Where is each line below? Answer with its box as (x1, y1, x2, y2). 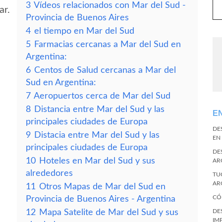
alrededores (26, 169, 73, 177)
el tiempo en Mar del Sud (34, 27, 134, 35)
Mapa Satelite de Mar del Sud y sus (39, 208, 178, 217)
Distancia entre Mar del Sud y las (34, 105, 165, 113)
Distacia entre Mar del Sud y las (34, 131, 160, 139)
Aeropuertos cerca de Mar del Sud (34, 92, 170, 100)
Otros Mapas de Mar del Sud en (39, 182, 166, 191)
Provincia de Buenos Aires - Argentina (26, 195, 175, 203)
